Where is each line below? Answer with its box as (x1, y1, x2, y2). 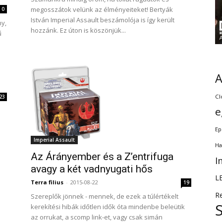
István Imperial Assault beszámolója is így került (31, 15, 174, 24)
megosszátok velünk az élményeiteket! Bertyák (31, 4, 173, 14)
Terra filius (31, 178, 63, 186)
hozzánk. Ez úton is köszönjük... (31, 25, 126, 35)
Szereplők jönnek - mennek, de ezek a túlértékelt (31, 191, 178, 201)
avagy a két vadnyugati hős (31, 163, 153, 175)
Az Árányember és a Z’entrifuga (31, 150, 173, 163)
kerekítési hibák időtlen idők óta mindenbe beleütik (31, 202, 185, 211)
